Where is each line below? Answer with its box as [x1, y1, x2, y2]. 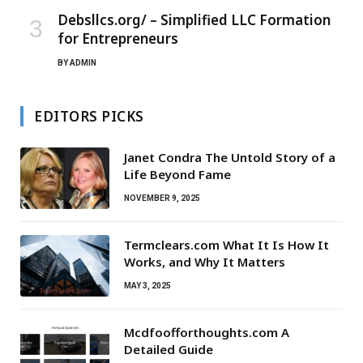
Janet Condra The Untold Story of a [124, 149, 335, 166]
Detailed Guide [124, 341, 213, 358]
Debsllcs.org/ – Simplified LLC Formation [58, 11, 331, 30]
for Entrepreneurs [58, 29, 178, 49]
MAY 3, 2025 [124, 281, 171, 291]
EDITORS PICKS [34, 107, 144, 126]
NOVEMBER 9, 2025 [124, 194, 200, 203]
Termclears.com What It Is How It [124, 237, 329, 254]
